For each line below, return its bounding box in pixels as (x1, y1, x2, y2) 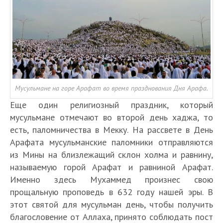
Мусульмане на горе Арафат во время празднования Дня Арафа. (15, 84, 208, 93)
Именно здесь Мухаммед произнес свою (10, 174, 213, 186)
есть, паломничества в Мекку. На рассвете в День (10, 124, 213, 136)
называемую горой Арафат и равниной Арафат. (10, 161, 213, 173)
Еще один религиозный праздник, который (10, 99, 213, 111)
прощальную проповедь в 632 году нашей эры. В (10, 186, 213, 198)
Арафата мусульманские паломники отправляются (10, 136, 213, 148)
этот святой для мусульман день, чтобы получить (10, 199, 213, 211)
